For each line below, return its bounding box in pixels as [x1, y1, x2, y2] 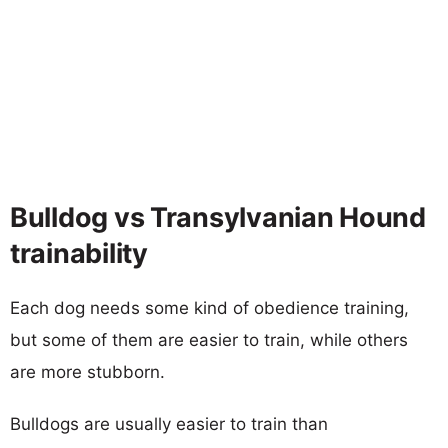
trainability [10, 236, 148, 270]
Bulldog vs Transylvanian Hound [10, 200, 426, 234]
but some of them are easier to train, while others [10, 329, 408, 350]
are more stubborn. [10, 361, 165, 382]
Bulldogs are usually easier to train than [10, 413, 328, 434]
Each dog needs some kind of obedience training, [10, 297, 409, 318]
